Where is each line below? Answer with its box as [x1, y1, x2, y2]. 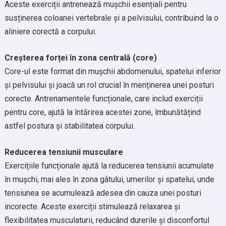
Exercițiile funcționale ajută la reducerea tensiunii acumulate [4, 161, 214, 171]
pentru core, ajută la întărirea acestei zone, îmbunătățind [4, 107, 201, 117]
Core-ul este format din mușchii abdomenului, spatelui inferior [4, 67, 221, 76]
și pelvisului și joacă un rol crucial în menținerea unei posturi [4, 80, 214, 90]
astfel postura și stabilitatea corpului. [4, 121, 135, 131]
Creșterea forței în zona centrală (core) [4, 53, 157, 63]
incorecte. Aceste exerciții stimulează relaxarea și [4, 202, 180, 211]
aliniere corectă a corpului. [4, 27, 96, 36]
